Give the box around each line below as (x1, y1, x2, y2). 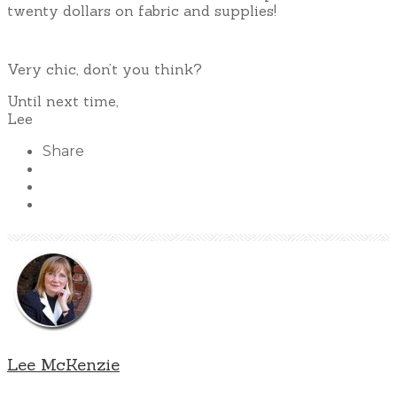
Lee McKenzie (7, 353, 120, 375)
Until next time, (7, 91, 119, 110)
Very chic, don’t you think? (7, 59, 202, 78)
